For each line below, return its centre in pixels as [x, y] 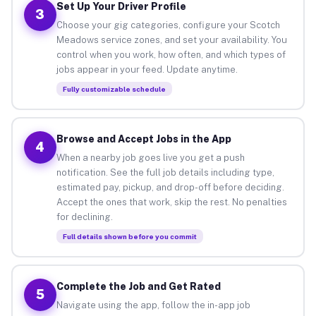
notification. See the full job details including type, [165, 172]
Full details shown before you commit [129, 236]
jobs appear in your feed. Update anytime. [147, 69]
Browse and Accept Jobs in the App [144, 139]
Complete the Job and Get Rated [138, 286]
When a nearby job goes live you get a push [150, 157]
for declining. [84, 217]
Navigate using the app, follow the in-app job [153, 305]
